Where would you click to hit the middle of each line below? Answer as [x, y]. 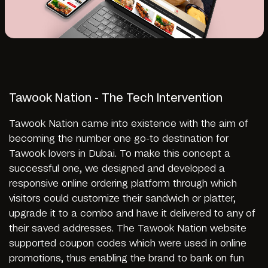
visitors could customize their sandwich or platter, [122, 199]
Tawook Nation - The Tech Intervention [116, 98]
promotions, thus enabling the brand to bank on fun [127, 258]
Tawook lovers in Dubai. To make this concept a [120, 154]
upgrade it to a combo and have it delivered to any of [132, 214]
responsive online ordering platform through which [123, 184]
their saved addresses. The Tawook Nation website [128, 229]
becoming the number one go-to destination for [119, 139]
